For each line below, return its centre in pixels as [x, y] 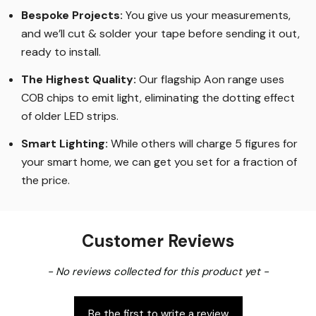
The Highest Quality [77, 80]
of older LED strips [69, 116]
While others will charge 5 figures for [204, 144]
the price [44, 181]
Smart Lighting [63, 144]
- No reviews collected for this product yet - [158, 272]
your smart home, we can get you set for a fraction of [159, 162]
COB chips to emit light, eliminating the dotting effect [158, 98]
